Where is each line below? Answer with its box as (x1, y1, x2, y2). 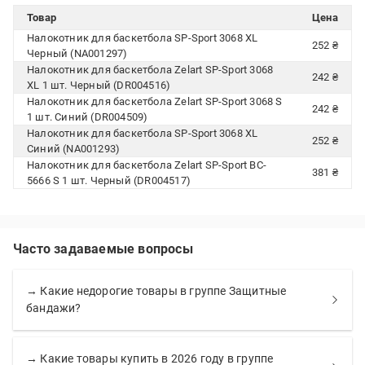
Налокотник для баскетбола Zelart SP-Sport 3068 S (27, 95, 283, 108)
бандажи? (26, 301, 81, 314)
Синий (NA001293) (27, 143, 121, 155)
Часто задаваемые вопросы (13, 241, 193, 257)
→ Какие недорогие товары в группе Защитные (26, 284, 287, 297)
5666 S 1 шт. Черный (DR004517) (27, 174, 191, 187)
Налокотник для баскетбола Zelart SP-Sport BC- (27, 159, 266, 171)
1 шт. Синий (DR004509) (27, 111, 148, 123)
